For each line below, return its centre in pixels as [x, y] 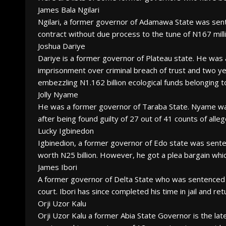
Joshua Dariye [62, 46]
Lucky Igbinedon [66, 130]
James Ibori [58, 167]
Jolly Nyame [58, 94]
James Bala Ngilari [69, 9]
